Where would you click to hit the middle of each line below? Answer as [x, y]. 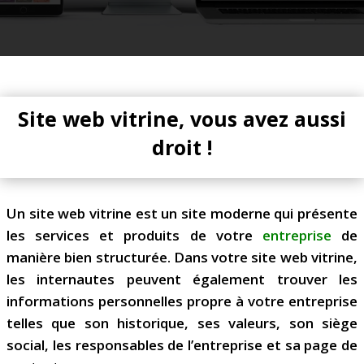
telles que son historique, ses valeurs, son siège [182, 323]
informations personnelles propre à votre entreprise [182, 301]
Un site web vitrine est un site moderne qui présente [182, 213]
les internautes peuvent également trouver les [182, 279]
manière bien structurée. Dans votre [129, 257]
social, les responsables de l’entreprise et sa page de [182, 344]
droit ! [182, 147]
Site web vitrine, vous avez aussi [182, 118]
